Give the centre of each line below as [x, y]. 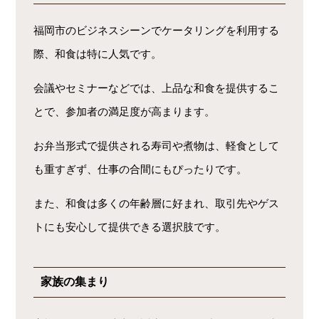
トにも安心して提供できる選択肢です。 [130, 227]
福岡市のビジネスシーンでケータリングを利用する [157, 31]
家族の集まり [75, 282]
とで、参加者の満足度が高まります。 [125, 112]
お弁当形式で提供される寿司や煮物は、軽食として [157, 146]
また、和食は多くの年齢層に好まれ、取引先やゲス [157, 204]
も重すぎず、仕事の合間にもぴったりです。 [141, 169]
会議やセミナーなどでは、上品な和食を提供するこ [157, 88]
